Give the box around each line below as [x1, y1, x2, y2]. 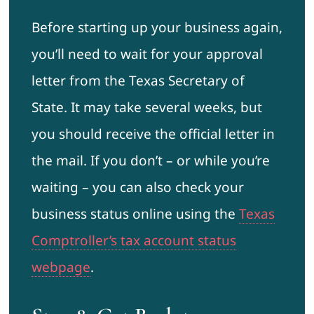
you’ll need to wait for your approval [31, 45, 263, 64]
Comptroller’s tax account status [31, 231, 236, 250]
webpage [31, 258, 90, 277]
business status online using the [31, 205, 239, 224]
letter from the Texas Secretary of [31, 71, 245, 90]
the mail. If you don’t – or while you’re [31, 151, 270, 170]
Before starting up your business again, [31, 18, 282, 37]
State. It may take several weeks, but [31, 98, 262, 117]
